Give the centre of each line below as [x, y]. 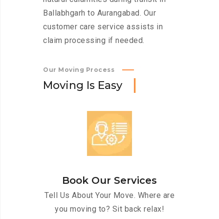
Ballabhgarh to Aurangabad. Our [99, 13]
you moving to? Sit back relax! [109, 209]
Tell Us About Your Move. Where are [109, 196]
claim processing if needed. [94, 41]
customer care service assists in [103, 27]
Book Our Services [109, 181]
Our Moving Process [79, 70]
